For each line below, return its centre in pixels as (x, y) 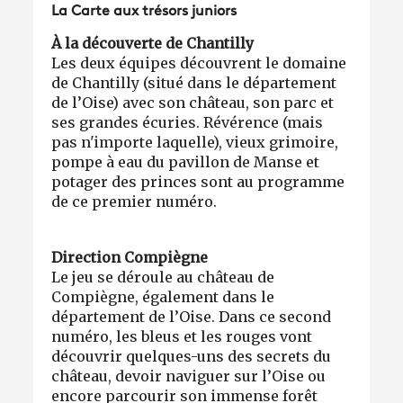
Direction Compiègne (130, 257)
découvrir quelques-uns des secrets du (192, 356)
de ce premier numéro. (134, 201)
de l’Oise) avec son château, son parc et (193, 102)
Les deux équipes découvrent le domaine (199, 63)
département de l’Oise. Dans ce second (192, 316)
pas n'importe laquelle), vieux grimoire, (195, 142)
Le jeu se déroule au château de (163, 277)
